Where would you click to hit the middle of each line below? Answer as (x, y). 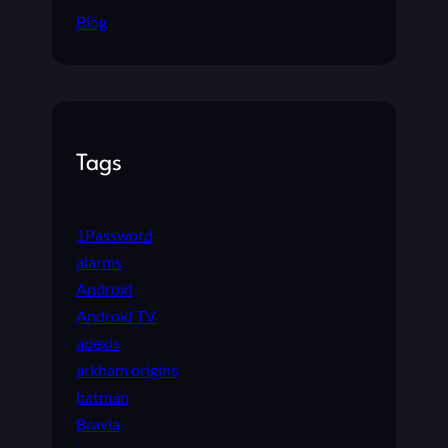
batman (102, 396)
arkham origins (127, 369)
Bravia (98, 423)
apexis (98, 342)
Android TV (116, 315)
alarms (99, 261)
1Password (114, 234)
